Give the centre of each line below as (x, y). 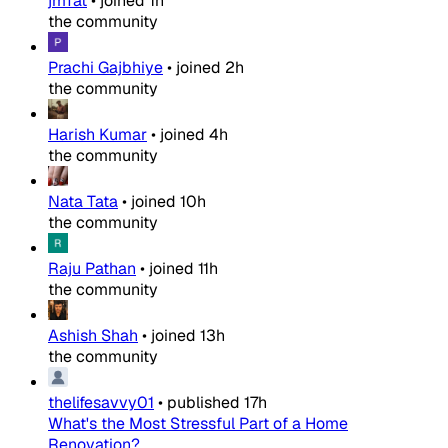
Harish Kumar (97, 135)
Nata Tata (83, 202)
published (203, 403)
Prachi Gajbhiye (105, 68)
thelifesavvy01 (101, 403)
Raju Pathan (92, 269)
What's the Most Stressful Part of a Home (198, 424)
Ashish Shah (93, 336)
